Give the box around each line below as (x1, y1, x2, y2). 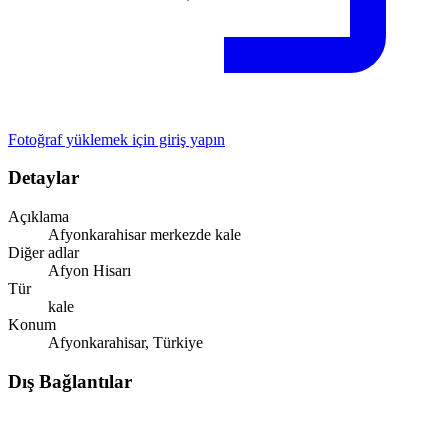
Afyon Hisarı (48, 261, 131, 279)
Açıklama (8, 207, 69, 225)
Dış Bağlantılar (8, 370, 132, 392)
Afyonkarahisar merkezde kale (48, 225, 241, 243)
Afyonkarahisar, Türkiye (48, 333, 203, 351)
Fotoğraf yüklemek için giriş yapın (8, 130, 225, 148)
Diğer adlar (8, 243, 79, 261)
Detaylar (8, 167, 79, 189)
